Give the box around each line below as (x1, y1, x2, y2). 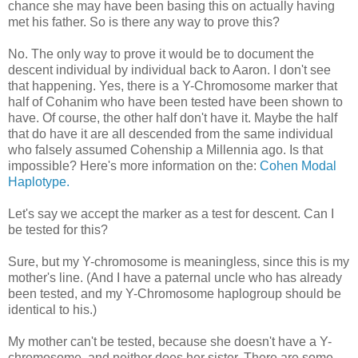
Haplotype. (8, 174, 70, 189)
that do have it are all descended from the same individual (8, 126, 333, 141)
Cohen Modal (260, 158, 336, 173)
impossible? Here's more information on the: (8, 158, 260, 173)
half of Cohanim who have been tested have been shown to (8, 94, 343, 109)
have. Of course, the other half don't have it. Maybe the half (8, 110, 337, 125)
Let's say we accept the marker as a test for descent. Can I (8, 206, 334, 221)
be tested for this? (8, 222, 108, 237)
